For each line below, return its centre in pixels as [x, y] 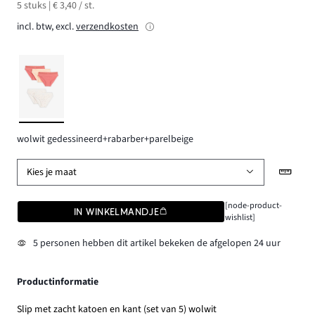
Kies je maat [52, 172]
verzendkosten [107, 26]
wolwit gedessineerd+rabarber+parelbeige [105, 140]
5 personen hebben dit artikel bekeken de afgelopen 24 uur [156, 243]
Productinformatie [58, 282]
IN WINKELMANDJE [117, 212]
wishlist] [240, 218]
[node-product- [253, 206]
